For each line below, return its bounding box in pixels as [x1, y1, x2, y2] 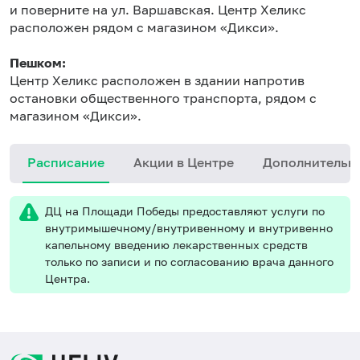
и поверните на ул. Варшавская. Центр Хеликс [10, 2, 306, 18]
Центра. [45, 272, 90, 285]
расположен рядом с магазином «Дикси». [10, 19, 279, 35]
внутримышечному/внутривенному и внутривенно [45, 221, 333, 235]
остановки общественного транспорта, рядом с [10, 90, 317, 106]
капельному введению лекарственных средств [45, 238, 308, 252]
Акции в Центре [133, 154, 234, 170]
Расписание [27, 154, 104, 170]
